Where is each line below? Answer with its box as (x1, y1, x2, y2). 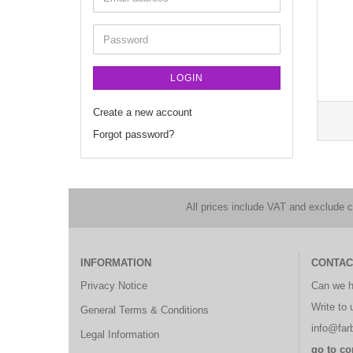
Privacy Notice (80, 280, 147, 292)
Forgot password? (93, 128, 174, 140)
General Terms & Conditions (80, 304, 209, 316)
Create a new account (93, 106, 192, 118)
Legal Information (80, 329, 159, 340)
